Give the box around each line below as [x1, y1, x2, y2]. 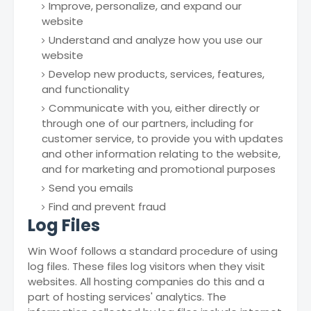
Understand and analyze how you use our [49, 33, 262, 47]
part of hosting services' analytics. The [28, 289, 226, 304]
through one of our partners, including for [42, 116, 253, 131]
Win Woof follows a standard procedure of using [28, 244, 278, 258]
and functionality [42, 82, 129, 96]
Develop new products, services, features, [49, 67, 264, 81]
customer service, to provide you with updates [42, 131, 283, 146]
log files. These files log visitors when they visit [28, 259, 265, 274]
